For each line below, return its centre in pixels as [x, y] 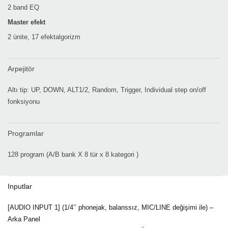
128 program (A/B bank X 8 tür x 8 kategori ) [73, 155]
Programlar [26, 134]
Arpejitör [21, 69]
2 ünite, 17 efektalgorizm [44, 37]
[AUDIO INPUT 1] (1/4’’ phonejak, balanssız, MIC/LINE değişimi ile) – [110, 208]
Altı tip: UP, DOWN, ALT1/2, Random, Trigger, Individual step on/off [107, 90]
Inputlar [20, 187]
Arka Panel [24, 219]
